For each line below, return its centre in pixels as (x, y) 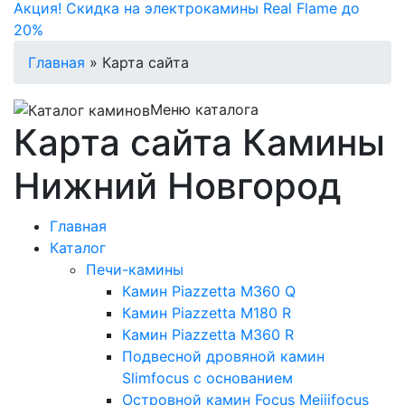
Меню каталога (204, 109)
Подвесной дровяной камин (223, 357)
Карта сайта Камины (199, 143)
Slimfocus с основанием (207, 378)
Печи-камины (135, 270)
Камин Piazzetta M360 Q (209, 292)
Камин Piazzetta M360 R (208, 335)
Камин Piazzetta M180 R (207, 313)
